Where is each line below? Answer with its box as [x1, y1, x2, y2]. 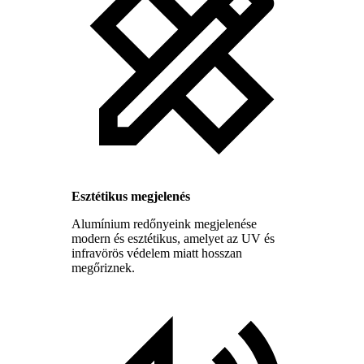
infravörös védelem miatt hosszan [71, 246, 242, 261]
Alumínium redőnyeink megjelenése [71, 217, 257, 232]
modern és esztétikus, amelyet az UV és [71, 232, 275, 246]
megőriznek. [71, 261, 135, 275]
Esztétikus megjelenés [71, 189, 190, 204]
